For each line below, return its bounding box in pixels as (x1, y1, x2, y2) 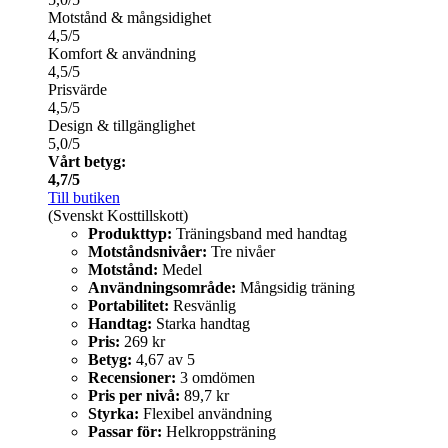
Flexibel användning (139, 405, 272, 423)
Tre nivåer (207, 243, 275, 261)
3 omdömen (176, 369, 255, 387)
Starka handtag (152, 315, 250, 333)
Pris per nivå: (88, 387, 180, 405)
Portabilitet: (88, 297, 169, 315)
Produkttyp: (88, 225, 172, 243)
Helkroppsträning (162, 423, 276, 441)
